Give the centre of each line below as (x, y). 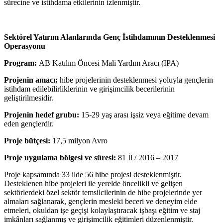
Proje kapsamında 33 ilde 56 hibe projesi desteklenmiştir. (93, 174)
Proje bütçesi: (27, 140)
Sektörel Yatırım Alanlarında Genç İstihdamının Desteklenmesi (110, 37)
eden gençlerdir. (29, 123)
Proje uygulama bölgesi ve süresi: (60, 157)
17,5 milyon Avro (79, 140)
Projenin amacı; (31, 80)
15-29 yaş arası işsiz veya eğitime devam (144, 114)
